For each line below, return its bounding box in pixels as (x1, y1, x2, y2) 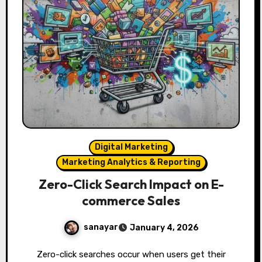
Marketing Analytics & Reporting (61, 157, 201, 168)
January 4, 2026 (129, 223, 199, 233)
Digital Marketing (94, 142, 168, 153)
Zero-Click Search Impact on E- (38, 176, 224, 193)
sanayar (83, 222, 118, 233)
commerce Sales (82, 192, 180, 209)
